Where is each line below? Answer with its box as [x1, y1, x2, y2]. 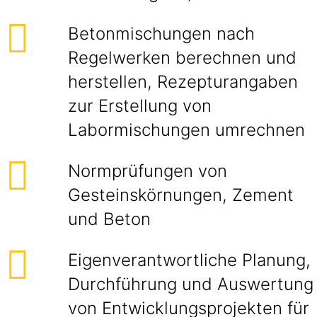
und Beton [68, 209, 151, 229]
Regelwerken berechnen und [68, 47, 296, 68]
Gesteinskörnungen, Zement [68, 185, 294, 205]
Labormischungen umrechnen [68, 120, 305, 140]
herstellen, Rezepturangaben [68, 71, 298, 92]
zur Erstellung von [68, 96, 212, 116]
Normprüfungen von [68, 161, 227, 181]
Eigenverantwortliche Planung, [68, 250, 311, 270]
